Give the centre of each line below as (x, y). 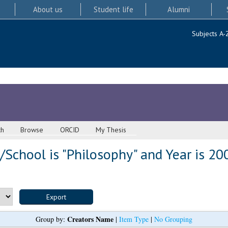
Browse (32, 130)
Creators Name (90, 219)
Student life (113, 9)
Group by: (51, 219)
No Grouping (173, 219)
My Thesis (111, 130)
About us (48, 9)
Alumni (179, 9)
